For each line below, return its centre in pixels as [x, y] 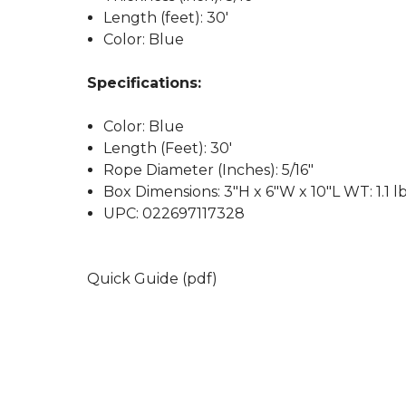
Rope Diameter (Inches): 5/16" [209, 170]
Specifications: [144, 83]
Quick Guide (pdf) [152, 279]
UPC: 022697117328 [174, 213]
